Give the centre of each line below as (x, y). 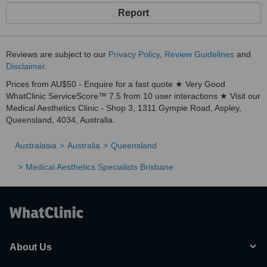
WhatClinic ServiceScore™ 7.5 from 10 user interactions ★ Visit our (133, 96)
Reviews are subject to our (57, 54)
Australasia (36, 145)
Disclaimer (25, 66)
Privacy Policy (134, 54)
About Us (31, 247)
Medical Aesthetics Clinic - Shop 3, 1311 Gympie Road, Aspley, (124, 108)
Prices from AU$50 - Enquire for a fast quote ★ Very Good (116, 84)
